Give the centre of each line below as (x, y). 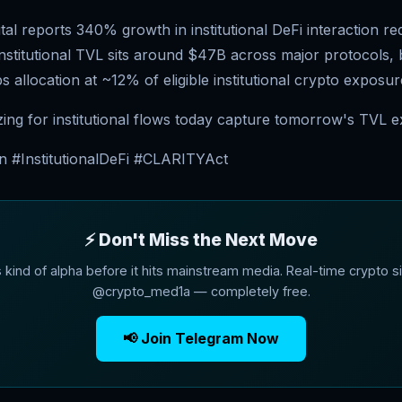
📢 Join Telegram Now (201, 338)
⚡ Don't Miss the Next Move (201, 240)
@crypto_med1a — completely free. (201, 291)
